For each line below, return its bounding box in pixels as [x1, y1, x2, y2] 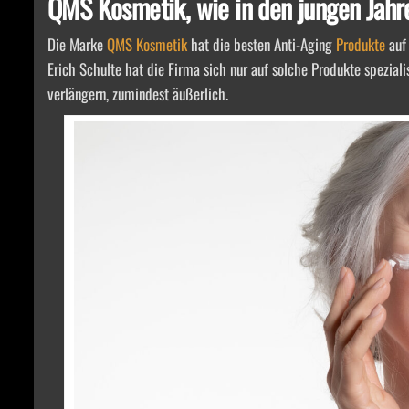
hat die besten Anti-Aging [187, 32, 336, 56]
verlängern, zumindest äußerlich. [47, 81, 228, 105]
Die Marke [47, 32, 107, 56]
